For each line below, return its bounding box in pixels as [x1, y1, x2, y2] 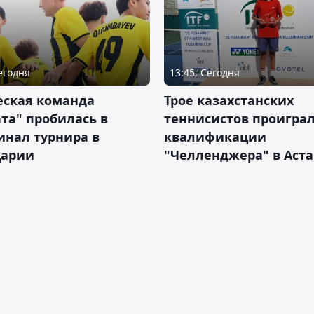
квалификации [164, 128, 266, 146]
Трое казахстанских [164, 92, 294, 109]
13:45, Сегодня [170, 66, 240, 80]
